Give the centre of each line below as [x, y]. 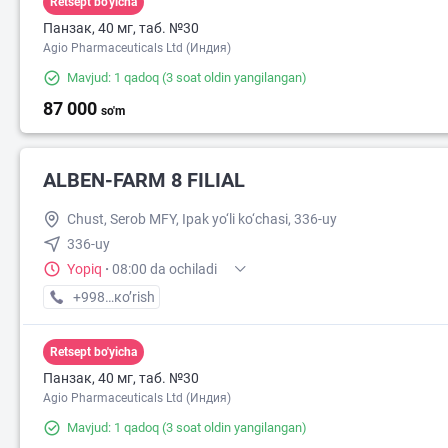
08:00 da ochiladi [164, 269]
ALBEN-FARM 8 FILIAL [144, 180]
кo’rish [134, 297]
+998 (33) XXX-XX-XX [140, 297]
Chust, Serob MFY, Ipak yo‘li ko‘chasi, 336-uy [202, 219]
